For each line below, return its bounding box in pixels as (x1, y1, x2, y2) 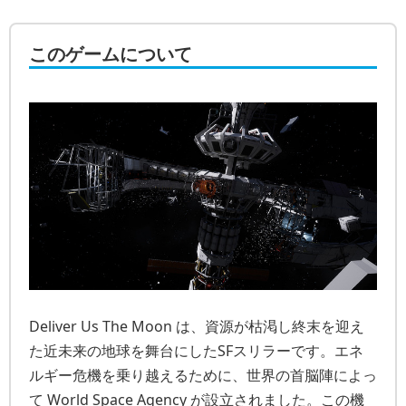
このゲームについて (29, 42, 192, 66)
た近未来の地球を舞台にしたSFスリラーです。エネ (29, 341, 363, 362)
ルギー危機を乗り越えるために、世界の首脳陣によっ (29, 365, 377, 386)
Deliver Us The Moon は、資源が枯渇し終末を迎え (29, 316, 364, 337)
